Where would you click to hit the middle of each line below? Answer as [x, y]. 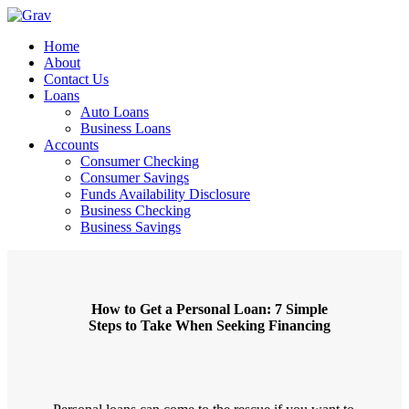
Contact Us [76, 79]
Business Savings [131, 227]
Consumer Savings [135, 178]
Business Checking [136, 210]
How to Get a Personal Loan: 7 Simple [209, 309]
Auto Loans [115, 112]
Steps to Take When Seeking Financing [209, 326]
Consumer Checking [140, 161]
